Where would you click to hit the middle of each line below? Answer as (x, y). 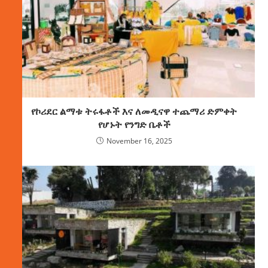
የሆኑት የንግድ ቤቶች (134, 125)
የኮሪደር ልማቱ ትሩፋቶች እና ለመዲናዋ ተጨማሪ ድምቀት (134, 112)
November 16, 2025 (139, 141)
